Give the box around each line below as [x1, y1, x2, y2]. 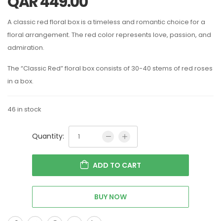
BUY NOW [94, 191, 127, 202]
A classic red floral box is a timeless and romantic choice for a [7, 17, 205, 27]
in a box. [7, 76, 34, 86]
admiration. [7, 42, 44, 52]
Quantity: [32, 131, 64, 141]
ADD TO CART [93, 160, 141, 170]
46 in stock [7, 104, 41, 114]
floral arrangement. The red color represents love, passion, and [7, 30, 211, 39]
